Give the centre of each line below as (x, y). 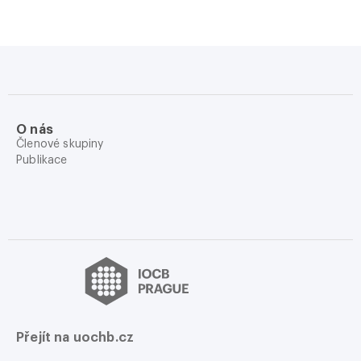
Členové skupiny (60, 144)
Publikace (42, 160)
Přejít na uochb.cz (75, 338)
